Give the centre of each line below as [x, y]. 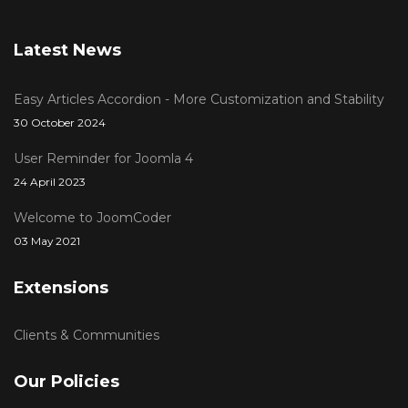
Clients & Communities [87, 335]
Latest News [67, 50]
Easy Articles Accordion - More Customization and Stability [199, 99]
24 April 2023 [50, 182]
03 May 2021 [47, 241]
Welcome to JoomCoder [92, 218]
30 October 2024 [60, 122]
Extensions [61, 288]
